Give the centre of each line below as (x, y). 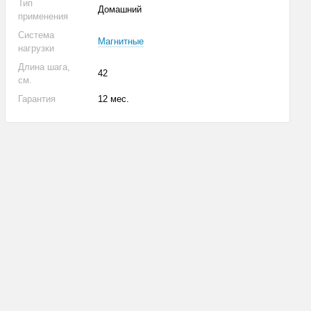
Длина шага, (44, 67)
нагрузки (36, 48)
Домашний (120, 9)
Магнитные (121, 41)
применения (43, 16)
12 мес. (114, 99)
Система (36, 35)
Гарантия (37, 99)
